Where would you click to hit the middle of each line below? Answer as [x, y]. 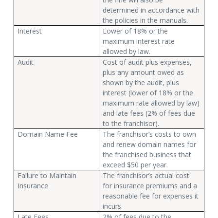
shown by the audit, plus [141, 82]
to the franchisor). [131, 123]
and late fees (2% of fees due [149, 113]
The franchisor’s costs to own [150, 134]
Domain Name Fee [48, 134]
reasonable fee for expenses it [151, 196]
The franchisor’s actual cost [146, 175]
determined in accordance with [151, 10]
